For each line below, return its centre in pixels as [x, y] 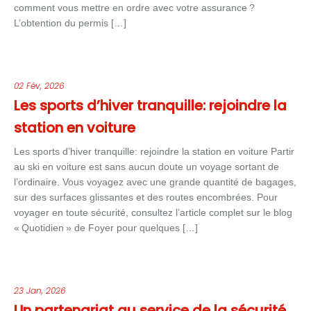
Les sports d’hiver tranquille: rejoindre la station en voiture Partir [154, 151]
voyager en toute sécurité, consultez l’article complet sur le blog [153, 212]
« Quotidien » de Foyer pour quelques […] [106, 228]
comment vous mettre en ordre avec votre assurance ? [134, 8]
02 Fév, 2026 [39, 86]
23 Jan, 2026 [40, 291]
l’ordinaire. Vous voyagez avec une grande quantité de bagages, [155, 182]
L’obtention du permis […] [70, 23]
